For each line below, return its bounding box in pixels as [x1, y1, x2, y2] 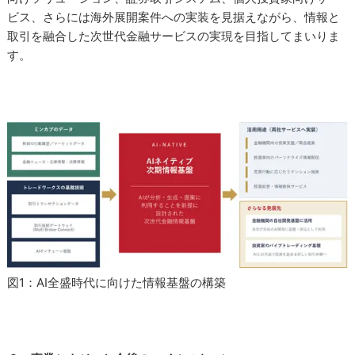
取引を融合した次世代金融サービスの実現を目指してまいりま [7, 29, 341, 44]
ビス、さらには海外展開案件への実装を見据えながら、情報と [7, 10, 341, 25]
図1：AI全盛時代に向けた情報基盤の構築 [7, 274, 227, 290]
